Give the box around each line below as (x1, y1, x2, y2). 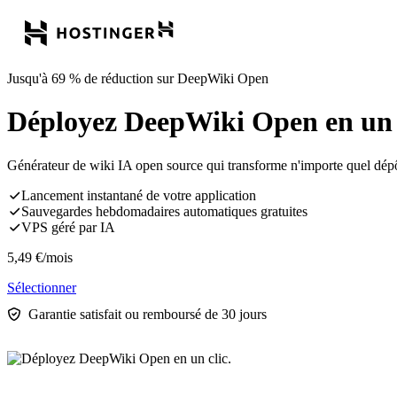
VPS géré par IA (21, 219, 115, 235)
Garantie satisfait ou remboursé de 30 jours (28, 306, 267, 322)
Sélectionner (7, 279, 76, 295)
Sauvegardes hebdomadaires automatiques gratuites (21, 203, 307, 219)
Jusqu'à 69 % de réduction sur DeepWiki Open (7, 71, 269, 86)
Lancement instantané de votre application (21, 187, 256, 203)
